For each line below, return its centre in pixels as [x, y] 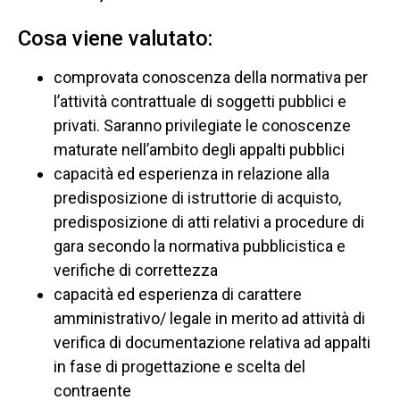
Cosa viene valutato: [115, 38]
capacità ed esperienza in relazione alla [192, 173]
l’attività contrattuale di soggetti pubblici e [200, 101]
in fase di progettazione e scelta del [179, 366]
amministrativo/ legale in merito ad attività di [209, 318]
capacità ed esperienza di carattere [178, 294]
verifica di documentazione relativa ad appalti [212, 342]
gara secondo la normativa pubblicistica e [200, 246]
